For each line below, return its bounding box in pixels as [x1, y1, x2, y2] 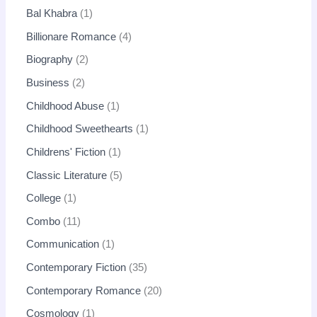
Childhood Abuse [26, 100, 105, 112]
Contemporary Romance [26, 284, 142, 296]
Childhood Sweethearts [26, 123, 134, 135]
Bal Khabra [26, 8, 78, 20]
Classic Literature [26, 169, 108, 181]
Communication [26, 238, 100, 250]
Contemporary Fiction [26, 262, 127, 274]
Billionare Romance [26, 30, 117, 42]
